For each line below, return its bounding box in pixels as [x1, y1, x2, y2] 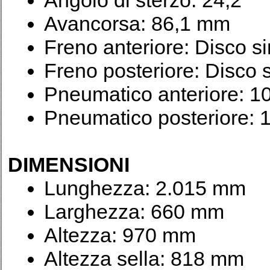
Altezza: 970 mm [44, 224, 196, 246]
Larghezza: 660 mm [44, 200, 224, 223]
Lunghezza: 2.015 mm [44, 177, 246, 199]
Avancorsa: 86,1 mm [44, 12, 230, 35]
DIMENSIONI [8, 153, 130, 176]
